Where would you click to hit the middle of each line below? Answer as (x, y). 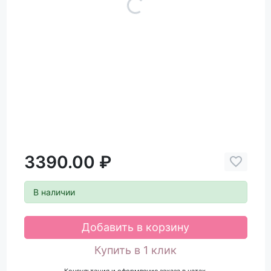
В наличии (54, 192)
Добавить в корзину (135, 227)
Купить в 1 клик (135, 250)
